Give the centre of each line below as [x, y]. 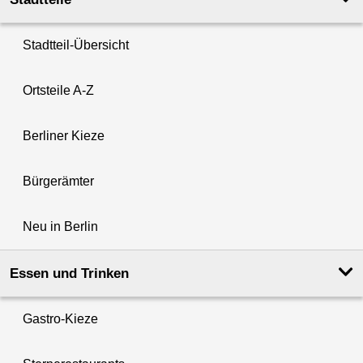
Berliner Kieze [64, 136]
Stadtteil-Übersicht [76, 45]
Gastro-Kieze [60, 319]
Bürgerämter [58, 181]
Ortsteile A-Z [58, 91]
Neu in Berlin [60, 227]
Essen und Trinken [69, 274]
